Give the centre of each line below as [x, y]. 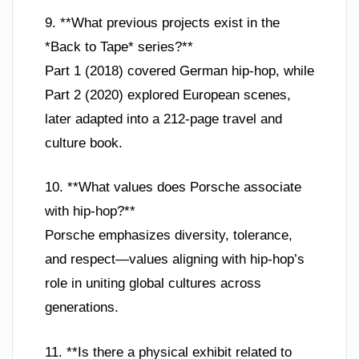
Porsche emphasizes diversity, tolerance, [169, 235]
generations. [82, 307]
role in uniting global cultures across [153, 283]
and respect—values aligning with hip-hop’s [175, 259]
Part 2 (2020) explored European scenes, [168, 95]
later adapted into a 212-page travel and [163, 119]
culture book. [84, 143]
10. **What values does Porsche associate [173, 187]
